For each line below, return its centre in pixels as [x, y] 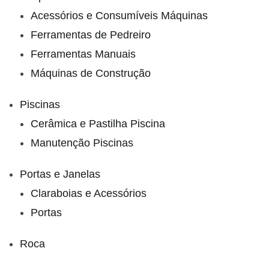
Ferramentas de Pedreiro [91, 35]
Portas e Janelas [60, 174]
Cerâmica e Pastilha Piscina [98, 123]
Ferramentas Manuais [83, 54]
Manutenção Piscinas [82, 143]
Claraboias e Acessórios [89, 193]
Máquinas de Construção [91, 73]
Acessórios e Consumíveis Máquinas [119, 15]
